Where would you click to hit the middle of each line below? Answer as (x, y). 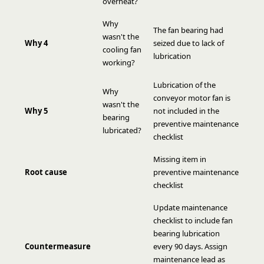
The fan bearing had (188, 30)
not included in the (186, 111)
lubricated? (122, 130)
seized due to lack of (189, 43)
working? (119, 62)
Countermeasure (58, 246)
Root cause (46, 172)
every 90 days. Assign (190, 246)
